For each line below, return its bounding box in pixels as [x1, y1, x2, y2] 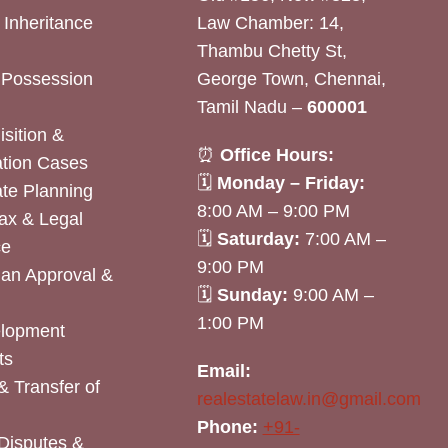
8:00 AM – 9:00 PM [196, 201, 350, 222]
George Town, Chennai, [196, 69, 386, 90]
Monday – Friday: [216, 173, 365, 194]
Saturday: [216, 229, 300, 250]
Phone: [196, 417, 258, 438]
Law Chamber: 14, [196, 13, 344, 34]
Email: [196, 361, 251, 382]
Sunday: [216, 285, 288, 306]
